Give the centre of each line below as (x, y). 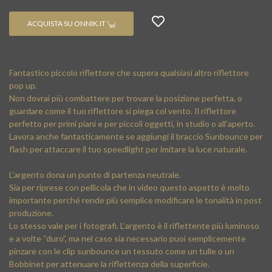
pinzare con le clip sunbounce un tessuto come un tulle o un (122, 251)
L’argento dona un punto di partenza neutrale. (95, 175)
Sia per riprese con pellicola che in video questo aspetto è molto (129, 187)
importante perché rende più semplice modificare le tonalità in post (135, 200)
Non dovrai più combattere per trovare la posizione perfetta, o (126, 98)
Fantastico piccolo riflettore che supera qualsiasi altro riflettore (129, 73)
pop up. (23, 85)
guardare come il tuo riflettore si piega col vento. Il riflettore (123, 111)
